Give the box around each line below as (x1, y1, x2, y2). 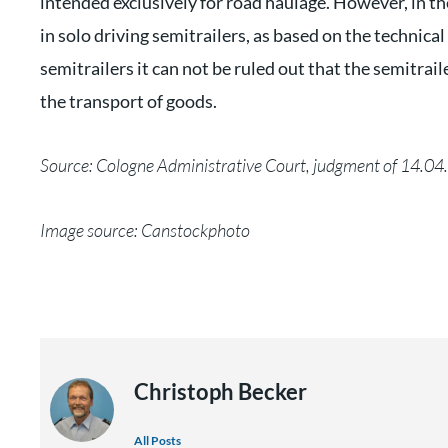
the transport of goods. (40, 89, 217, 112)
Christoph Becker (133, 378, 307, 406)
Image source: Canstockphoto (40, 218, 250, 241)
